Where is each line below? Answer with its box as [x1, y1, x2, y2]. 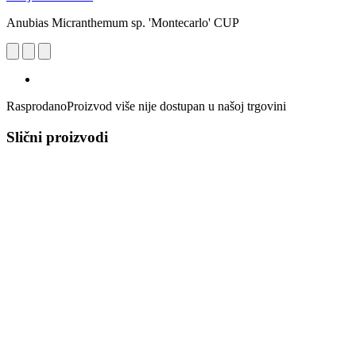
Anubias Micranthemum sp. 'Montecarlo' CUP [6, 15, 239, 29]
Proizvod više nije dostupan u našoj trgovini [67, 99, 286, 113]
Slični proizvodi [6, 128, 108, 145]
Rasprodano [6, 99, 67, 113]
